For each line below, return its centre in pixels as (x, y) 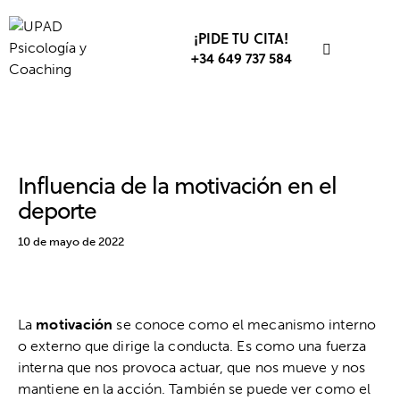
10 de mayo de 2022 (71, 242)
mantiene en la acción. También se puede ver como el (195, 389)
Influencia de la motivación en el (177, 186)
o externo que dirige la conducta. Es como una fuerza (192, 346)
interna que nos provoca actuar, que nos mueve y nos (192, 368)
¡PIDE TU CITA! (242, 38)
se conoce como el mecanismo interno (244, 325)
